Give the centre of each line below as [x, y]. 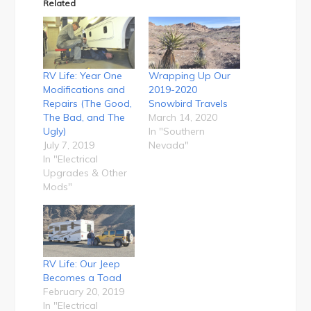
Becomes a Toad [83, 278]
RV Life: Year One [83, 76]
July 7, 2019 [69, 145]
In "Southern [177, 132]
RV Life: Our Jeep [82, 264]
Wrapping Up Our [190, 76]
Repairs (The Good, [88, 104]
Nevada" [169, 145]
